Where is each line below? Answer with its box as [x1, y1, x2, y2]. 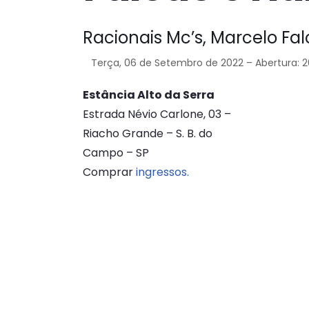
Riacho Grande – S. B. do [83, 126, 212, 142]
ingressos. [136, 164, 189, 181]
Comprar [83, 164, 136, 181]
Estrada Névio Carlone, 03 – [83, 106, 231, 123]
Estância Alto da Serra [83, 87, 215, 103]
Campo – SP [83, 145, 149, 161]
